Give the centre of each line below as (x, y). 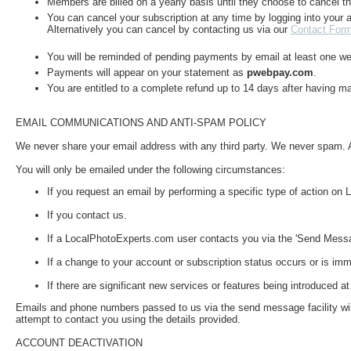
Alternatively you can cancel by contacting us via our (169, 30)
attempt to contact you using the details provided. (128, 320)
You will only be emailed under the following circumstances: (150, 169)
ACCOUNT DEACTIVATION (79, 343)
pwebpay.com (280, 73)
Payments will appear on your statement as (147, 73)
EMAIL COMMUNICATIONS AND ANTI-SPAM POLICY (141, 122)
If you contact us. (87, 215)
